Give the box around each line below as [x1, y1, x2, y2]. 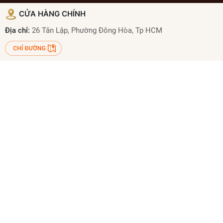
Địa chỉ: [5, 25, 32, 35]
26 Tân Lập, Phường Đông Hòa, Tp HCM [32, 25, 162, 35]
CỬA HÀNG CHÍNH [17, 8, 86, 18]
